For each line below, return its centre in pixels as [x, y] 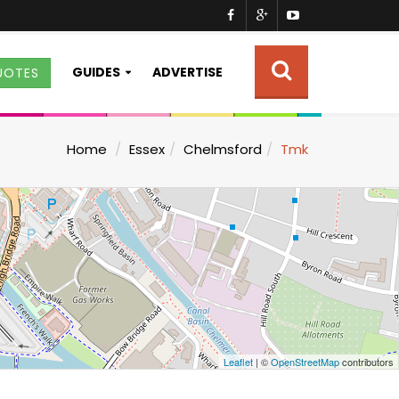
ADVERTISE [187, 72]
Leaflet [238, 362]
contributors [366, 362]
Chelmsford [223, 149]
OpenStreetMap [305, 362]
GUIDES [96, 72]
